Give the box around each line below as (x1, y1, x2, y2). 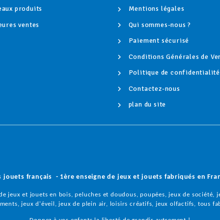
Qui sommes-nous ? (126, 20, 192, 29)
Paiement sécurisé (126, 36, 190, 45)
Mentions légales (126, 4, 185, 13)
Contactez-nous (126, 84, 180, 93)
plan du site (126, 100, 166, 109)
